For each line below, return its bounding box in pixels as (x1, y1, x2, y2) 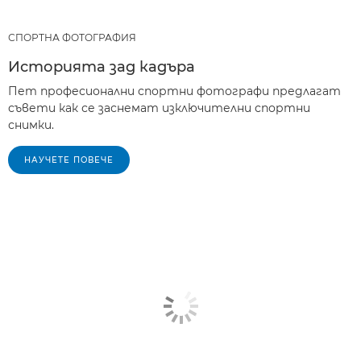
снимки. (8, 117, 54, 132)
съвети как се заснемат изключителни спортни (8, 100, 310, 115)
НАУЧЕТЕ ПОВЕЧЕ (24, 154, 114, 165)
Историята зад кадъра (8, 57, 195, 76)
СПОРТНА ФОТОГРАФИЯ (8, 31, 136, 44)
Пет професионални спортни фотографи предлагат (8, 83, 341, 98)
